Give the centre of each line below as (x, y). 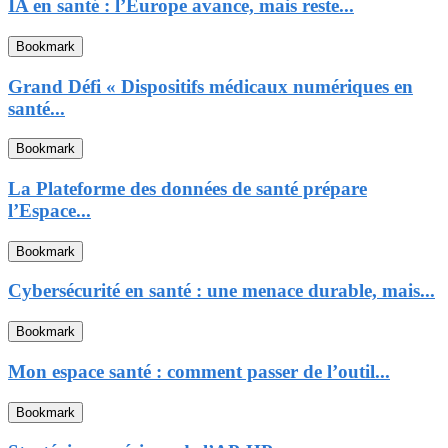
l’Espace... (49, 210)
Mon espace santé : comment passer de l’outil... (199, 371)
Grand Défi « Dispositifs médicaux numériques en (210, 86)
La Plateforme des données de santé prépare (187, 188)
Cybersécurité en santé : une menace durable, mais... (221, 291)
